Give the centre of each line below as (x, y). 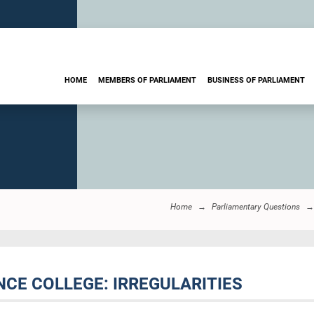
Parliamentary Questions (256, 207)
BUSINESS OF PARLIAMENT (256, 80)
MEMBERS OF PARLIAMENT (147, 80)
